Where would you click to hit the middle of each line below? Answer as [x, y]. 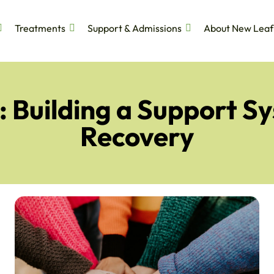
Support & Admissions [134, 28]
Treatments [40, 28]
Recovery [137, 136]
